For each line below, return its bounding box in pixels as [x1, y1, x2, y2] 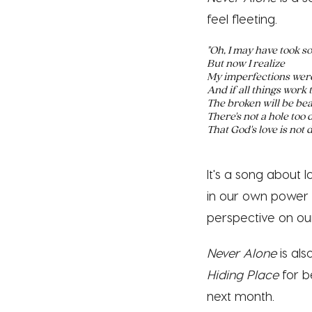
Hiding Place [207, 266, 279, 281]
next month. [207, 288, 274, 303]
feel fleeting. [207, 10, 277, 26]
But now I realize [207, 55, 285, 70]
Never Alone [207, 244, 276, 260]
